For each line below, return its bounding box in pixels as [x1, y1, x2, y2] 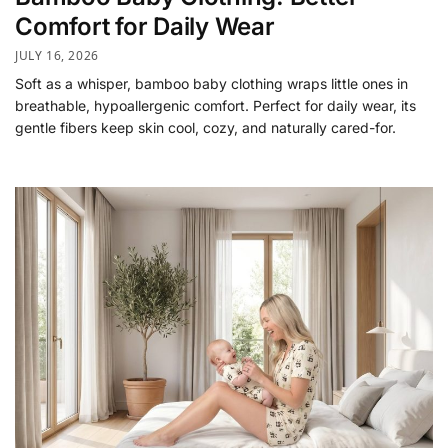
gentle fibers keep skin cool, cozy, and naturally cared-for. [15, 119, 396, 137]
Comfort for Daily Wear [15, 11, 275, 41]
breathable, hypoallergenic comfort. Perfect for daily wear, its [15, 97, 416, 115]
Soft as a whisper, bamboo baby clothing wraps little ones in [15, 75, 408, 93]
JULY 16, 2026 [15, 47, 99, 65]
